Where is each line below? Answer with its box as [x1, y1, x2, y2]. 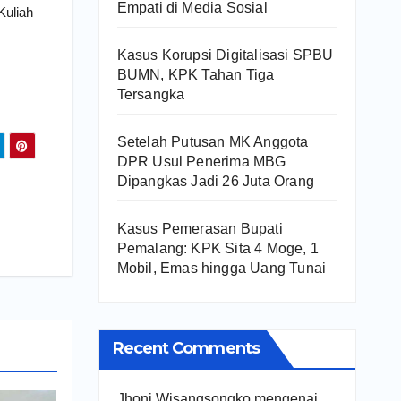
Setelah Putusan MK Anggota [116, 133, 309, 149]
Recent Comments [112, 337, 260, 358]
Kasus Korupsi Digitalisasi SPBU [116, 47, 334, 63]
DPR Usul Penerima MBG [116, 153, 286, 169]
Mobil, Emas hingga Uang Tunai [116, 260, 327, 276]
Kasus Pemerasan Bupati [116, 220, 283, 236]
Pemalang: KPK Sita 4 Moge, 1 [116, 240, 320, 256]
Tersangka [116, 86, 185, 102]
